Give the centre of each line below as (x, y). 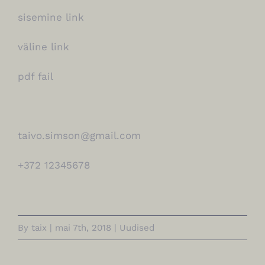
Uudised (137, 227)
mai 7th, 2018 (83, 227)
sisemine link (51, 17)
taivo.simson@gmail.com (79, 135)
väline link (43, 46)
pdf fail (35, 76)
